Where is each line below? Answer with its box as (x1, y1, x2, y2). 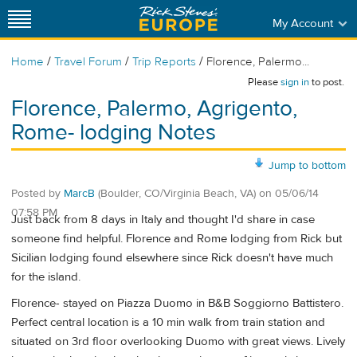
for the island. (11, 269, 80, 285)
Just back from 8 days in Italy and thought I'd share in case (11, 212, 315, 228)
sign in (280, 76, 309, 88)
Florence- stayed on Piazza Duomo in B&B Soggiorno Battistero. (11, 296, 343, 312)
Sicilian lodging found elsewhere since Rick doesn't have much (11, 250, 333, 266)
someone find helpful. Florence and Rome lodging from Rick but (11, 231, 342, 247)
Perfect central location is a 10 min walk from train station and (11, 315, 325, 331)
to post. (309, 76, 344, 88)
